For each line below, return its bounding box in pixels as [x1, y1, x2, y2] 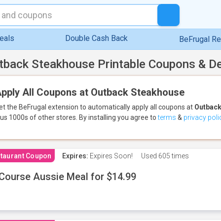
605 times [156, 152, 189, 160]
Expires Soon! [88, 152, 133, 160]
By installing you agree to [79, 113, 158, 121]
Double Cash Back [65, 34, 128, 43]
